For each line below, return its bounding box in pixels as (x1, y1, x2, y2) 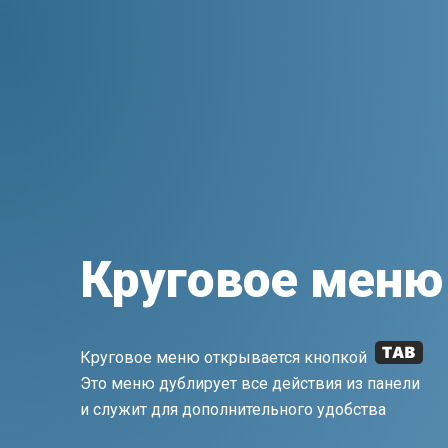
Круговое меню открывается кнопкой (80, 347, 367, 367)
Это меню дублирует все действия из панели (80, 373, 420, 393)
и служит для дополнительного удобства (80, 399, 386, 419)
